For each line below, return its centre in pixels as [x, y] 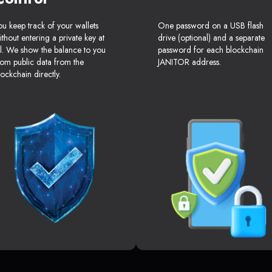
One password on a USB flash [211, 26]
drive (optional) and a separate [211, 38]
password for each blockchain [211, 50]
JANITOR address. [189, 62]
